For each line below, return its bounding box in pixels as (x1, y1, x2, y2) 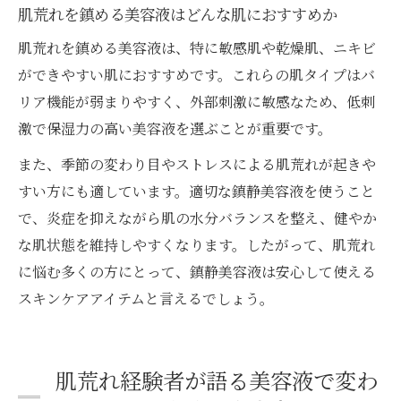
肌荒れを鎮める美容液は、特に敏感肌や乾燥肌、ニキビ (18, 38, 376, 59)
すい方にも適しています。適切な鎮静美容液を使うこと (18, 181, 375, 202)
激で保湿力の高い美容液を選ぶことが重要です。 (18, 118, 332, 140)
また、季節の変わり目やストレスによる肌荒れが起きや (18, 154, 376, 175)
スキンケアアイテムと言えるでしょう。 (18, 288, 274, 310)
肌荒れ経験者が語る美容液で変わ (55, 366, 378, 396)
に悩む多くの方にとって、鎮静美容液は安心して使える (18, 261, 376, 283)
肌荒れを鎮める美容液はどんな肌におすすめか (18, 4, 337, 25)
